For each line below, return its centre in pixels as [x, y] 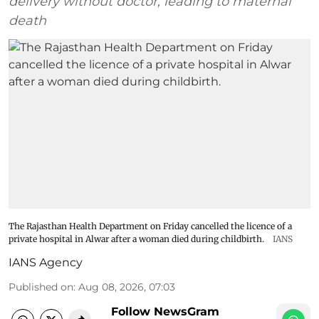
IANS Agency [46, 262]
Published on [41, 287]
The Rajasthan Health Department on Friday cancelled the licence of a [150, 226]
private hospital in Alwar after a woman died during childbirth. [136, 239]
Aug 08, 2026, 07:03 [127, 287]
